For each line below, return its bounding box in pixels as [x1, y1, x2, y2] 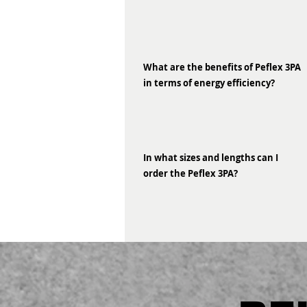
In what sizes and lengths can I [143, 151, 278, 164]
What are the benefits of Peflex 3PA [143, 61, 301, 73]
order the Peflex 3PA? [143, 167, 238, 180]
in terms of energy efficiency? [143, 77, 275, 89]
